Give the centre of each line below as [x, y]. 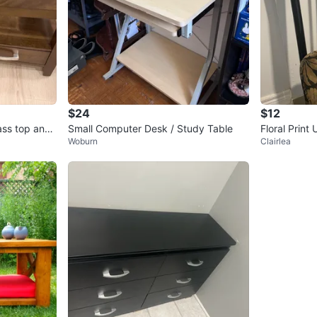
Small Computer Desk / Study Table [150, 129]
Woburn [83, 142]
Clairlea [276, 142]
